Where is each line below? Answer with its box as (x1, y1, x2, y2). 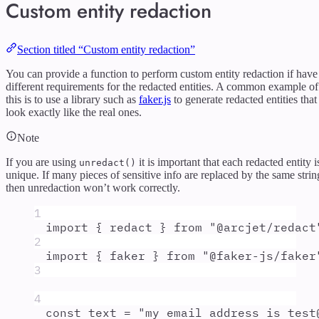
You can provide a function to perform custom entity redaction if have (6, 67, 318, 80)
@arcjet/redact (216, 219, 316, 234)
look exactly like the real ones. (6, 105, 142, 118)
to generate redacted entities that (171, 93, 317, 105)
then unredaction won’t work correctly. (6, 181, 180, 194)
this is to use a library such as (6, 93, 139, 105)
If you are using (6, 155, 79, 168)
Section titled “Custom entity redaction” (17, 43, 195, 56)
